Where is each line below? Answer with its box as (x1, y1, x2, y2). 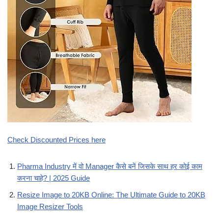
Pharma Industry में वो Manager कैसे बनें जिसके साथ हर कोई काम (17, 162, 202, 171)
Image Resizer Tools (17, 202, 83, 211)
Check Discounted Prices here (7, 136, 106, 144)
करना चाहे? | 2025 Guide (17, 174, 90, 183)
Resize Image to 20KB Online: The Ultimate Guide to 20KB (17, 191, 205, 199)
